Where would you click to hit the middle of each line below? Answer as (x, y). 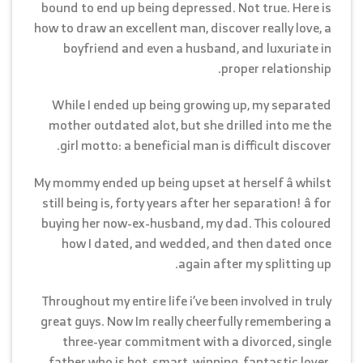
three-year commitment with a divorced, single (197, 341)
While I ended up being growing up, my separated (192, 105)
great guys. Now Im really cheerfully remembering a (186, 320)
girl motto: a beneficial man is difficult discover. (196, 145)
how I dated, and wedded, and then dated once (196, 243)
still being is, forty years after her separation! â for (187, 203)
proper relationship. (276, 68)
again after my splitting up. (255, 264)
